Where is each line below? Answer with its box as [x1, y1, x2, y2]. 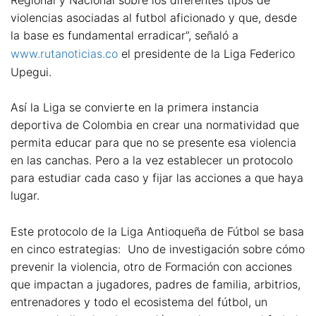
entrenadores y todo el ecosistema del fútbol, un [11, 294, 267, 309]
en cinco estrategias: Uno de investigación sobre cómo [11, 241, 305, 256]
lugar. [11, 188, 39, 203]
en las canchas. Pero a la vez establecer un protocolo [11, 153, 293, 168]
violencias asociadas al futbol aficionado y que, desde [11, 10, 297, 25]
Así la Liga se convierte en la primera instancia [11, 100, 259, 115]
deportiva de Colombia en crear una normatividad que [11, 118, 299, 133]
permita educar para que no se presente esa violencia [11, 135, 296, 150]
